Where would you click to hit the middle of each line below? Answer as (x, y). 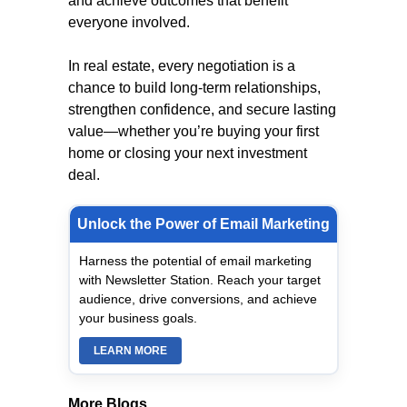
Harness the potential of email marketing (195, 261)
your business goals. (138, 318)
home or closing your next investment (188, 153)
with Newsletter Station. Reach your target (200, 280)
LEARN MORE (130, 351)
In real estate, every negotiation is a (182, 66)
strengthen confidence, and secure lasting (202, 109)
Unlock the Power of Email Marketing (203, 224)
